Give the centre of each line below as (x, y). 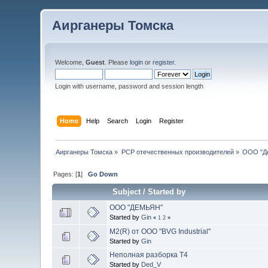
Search (117, 121)
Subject (127, 191)
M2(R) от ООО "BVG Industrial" (160, 231)
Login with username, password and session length (130, 86)
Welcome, (71, 62)
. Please (118, 62)
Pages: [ (66, 174)
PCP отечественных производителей (177, 152)
